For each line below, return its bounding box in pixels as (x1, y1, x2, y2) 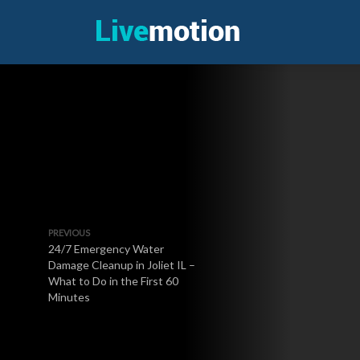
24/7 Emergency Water (48, 242, 164, 256)
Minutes (48, 290, 90, 304)
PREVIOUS (48, 227, 90, 238)
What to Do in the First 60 (48, 274, 178, 288)
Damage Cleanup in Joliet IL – (48, 258, 195, 272)
